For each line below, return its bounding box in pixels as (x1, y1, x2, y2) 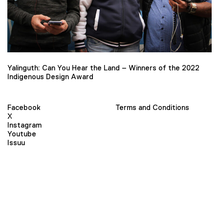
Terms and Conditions (115, 103, 189, 112)
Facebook (7, 103, 41, 112)
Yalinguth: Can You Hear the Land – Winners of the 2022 (7, 64, 199, 72)
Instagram (7, 121, 42, 130)
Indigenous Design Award (7, 72, 93, 81)
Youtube (7, 130, 36, 138)
